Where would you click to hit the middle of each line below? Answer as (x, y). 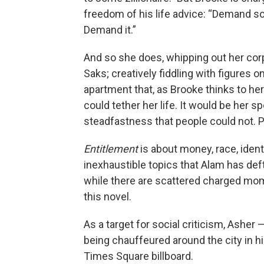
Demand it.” (110, 30)
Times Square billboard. (138, 256)
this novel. (108, 197)
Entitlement (111, 149)
